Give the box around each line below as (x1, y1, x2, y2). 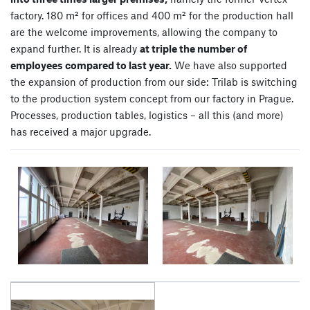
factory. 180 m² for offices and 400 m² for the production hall (10, 8, 293, 21)
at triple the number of (140, 42, 247, 55)
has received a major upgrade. (10, 125, 151, 138)
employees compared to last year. (10, 58, 172, 71)
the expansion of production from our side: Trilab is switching (10, 75, 298, 88)
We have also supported (172, 58, 287, 71)
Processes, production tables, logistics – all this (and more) (10, 108, 284, 121)
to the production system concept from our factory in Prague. (10, 91, 293, 104)
